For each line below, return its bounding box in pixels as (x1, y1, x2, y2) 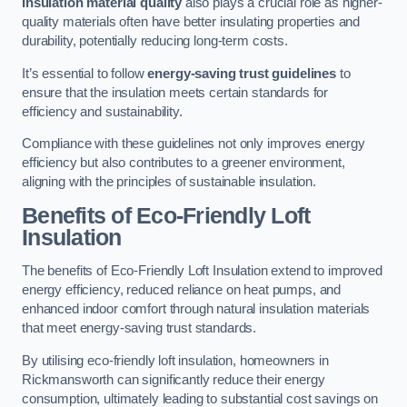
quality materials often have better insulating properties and (22, 15, 361, 30)
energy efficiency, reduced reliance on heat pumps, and (22, 283, 342, 298)
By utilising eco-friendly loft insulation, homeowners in (22, 352, 329, 368)
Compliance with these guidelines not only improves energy (22, 136, 365, 152)
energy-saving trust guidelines (147, 65, 337, 81)
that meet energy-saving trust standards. (22, 321, 257, 336)
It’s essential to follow (22, 65, 148, 81)
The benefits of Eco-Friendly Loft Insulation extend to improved (22, 263, 382, 279)
